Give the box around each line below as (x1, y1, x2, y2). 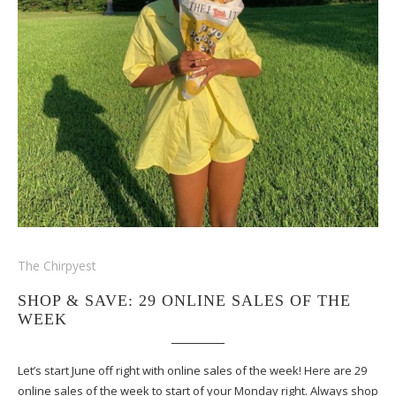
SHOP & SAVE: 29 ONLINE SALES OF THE (18, 291, 351, 309)
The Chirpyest (18, 256, 96, 274)
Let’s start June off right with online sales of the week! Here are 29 (18, 362, 367, 378)
